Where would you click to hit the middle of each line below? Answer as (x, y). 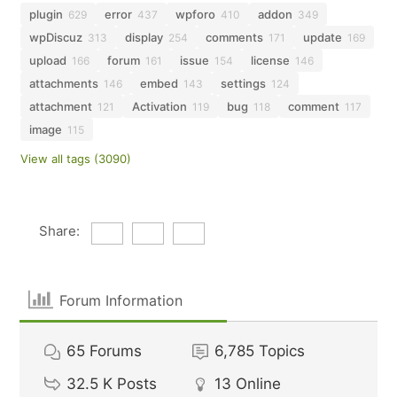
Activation (160, 106)
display (144, 37)
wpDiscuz (56, 37)
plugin (47, 14)
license (271, 60)
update (323, 37)
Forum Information (121, 300)
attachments (64, 83)
